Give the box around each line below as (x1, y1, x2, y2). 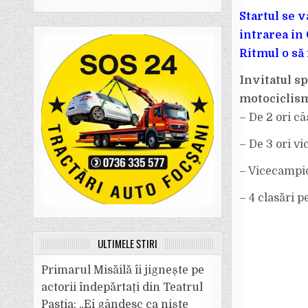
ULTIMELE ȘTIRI (98, 236, 158, 251)
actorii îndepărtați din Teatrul (41, 281, 203, 294)
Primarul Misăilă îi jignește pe (41, 264, 205, 276)
